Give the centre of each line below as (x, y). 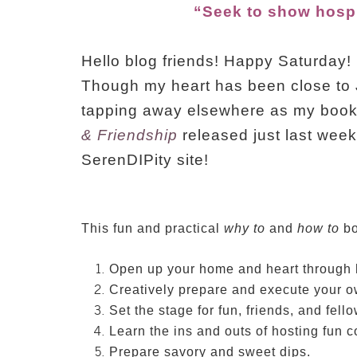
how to (320, 229)
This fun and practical (153, 229)
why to (247, 229)
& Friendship (129, 135)
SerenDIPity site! (147, 160)
